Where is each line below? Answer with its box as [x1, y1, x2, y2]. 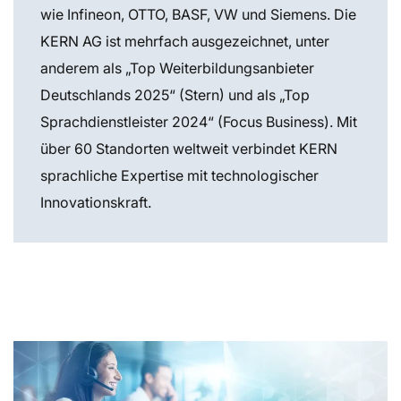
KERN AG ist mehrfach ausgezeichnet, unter [40, 31, 329, 50]
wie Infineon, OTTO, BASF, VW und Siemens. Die [40, 4, 356, 23]
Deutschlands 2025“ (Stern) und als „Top [40, 85, 310, 104]
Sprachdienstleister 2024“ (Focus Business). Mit [40, 112, 357, 131]
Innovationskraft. [40, 192, 151, 211]
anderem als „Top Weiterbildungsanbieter [40, 58, 314, 77]
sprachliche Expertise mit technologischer [40, 166, 319, 184]
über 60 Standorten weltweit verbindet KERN [40, 139, 337, 158]
